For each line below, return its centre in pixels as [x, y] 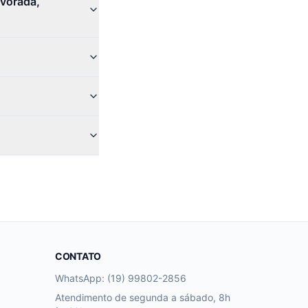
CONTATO [78, 256]
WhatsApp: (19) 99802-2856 [121, 278]
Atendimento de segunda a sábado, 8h [143, 297]
